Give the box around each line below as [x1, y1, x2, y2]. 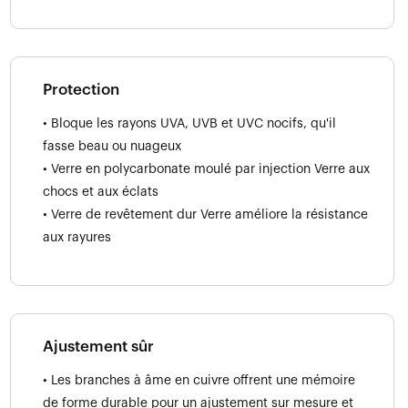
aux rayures [43, 230, 111, 244]
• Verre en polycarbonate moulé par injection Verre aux [43, 162, 370, 176]
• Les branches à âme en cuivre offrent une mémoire [43, 373, 355, 387]
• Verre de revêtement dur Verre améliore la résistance [43, 208, 368, 221]
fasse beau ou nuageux [43, 139, 181, 153]
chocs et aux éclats [43, 185, 158, 199]
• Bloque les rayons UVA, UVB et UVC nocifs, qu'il [43, 117, 336, 130]
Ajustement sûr [43, 338, 154, 354]
